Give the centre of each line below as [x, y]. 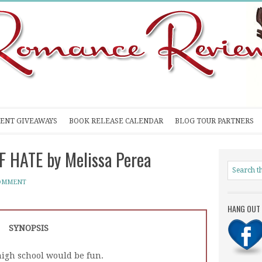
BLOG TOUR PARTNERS [214, 121]
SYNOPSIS [29, 228]
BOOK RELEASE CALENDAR [116, 121]
